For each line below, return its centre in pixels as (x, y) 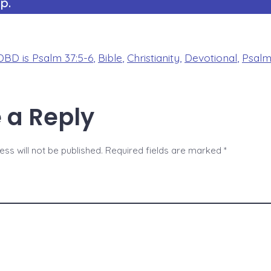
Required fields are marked (165, 151)
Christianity (153, 57)
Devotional (211, 57)
